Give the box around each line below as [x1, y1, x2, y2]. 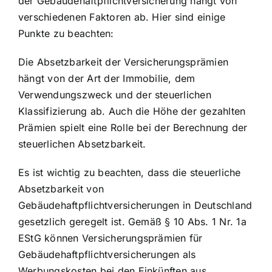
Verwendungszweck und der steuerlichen [18, 88, 211, 101]
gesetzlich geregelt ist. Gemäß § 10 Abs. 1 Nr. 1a [18, 215, 246, 228]
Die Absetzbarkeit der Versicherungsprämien [18, 55, 229, 68]
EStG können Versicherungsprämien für [18, 231, 203, 244]
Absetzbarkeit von [18, 182, 104, 195]
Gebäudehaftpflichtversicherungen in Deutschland [18, 199, 253, 211]
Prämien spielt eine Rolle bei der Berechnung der [18, 121, 248, 134]
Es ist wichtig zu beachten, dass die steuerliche [18, 166, 241, 178]
